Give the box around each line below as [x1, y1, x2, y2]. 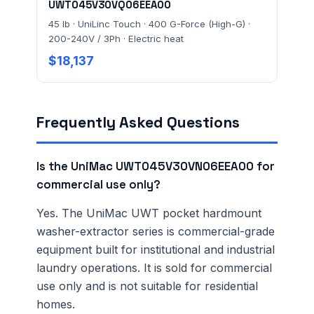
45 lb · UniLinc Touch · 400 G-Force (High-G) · [48, 18, 250, 30]
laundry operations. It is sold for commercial [36, 261, 272, 275]
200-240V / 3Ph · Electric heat [48, 33, 184, 45]
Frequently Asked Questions [36, 112, 240, 132]
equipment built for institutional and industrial [36, 243, 275, 257]
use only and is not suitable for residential [36, 279, 258, 294]
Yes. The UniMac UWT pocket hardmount [36, 206, 261, 221]
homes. [36, 297, 75, 312]
